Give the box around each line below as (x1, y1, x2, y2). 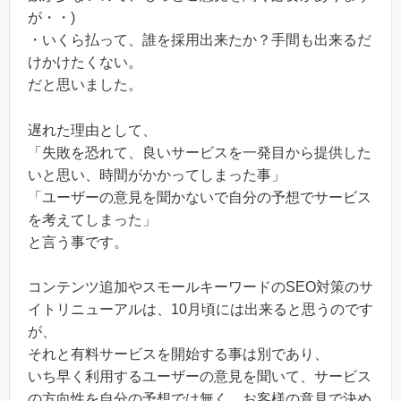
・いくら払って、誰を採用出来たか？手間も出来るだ (28, 31, 371, 47)
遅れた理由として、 (28, 122, 157, 138)
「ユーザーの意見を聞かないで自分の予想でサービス (28, 189, 371, 205)
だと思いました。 (28, 76, 142, 92)
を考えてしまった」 (28, 211, 157, 227)
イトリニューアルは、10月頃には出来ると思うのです (28, 302, 373, 318)
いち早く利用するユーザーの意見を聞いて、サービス (28, 369, 371, 385)
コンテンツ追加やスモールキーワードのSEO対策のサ (28, 279, 373, 295)
